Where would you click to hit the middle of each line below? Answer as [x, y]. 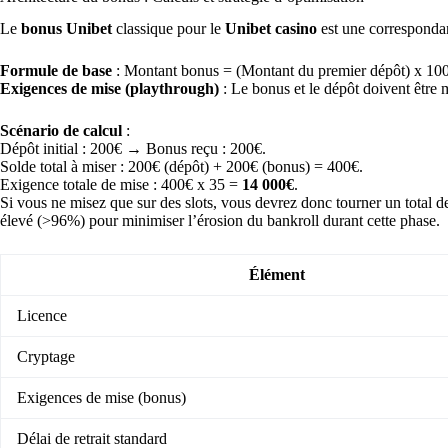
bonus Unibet [66, 29]
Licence [42, 316]
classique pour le [168, 29]
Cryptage [46, 357]
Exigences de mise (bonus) [101, 398]
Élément [277, 275]
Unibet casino [271, 29]
